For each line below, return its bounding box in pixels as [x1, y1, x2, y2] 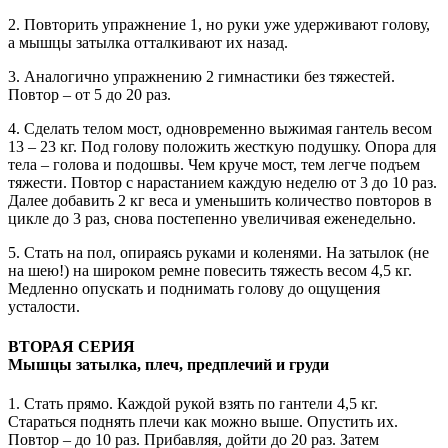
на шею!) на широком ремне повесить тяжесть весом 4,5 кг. [8, 262, 412, 280]
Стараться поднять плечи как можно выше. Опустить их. [8, 413, 398, 430]
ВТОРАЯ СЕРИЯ [8, 337, 135, 355]
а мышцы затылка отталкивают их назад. [8, 34, 288, 52]
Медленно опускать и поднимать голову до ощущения [8, 280, 380, 298]
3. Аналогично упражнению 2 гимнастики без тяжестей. [8, 68, 395, 86]
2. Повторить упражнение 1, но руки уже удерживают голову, [8, 16, 430, 34]
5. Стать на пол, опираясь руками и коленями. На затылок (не [8, 244, 429, 262]
